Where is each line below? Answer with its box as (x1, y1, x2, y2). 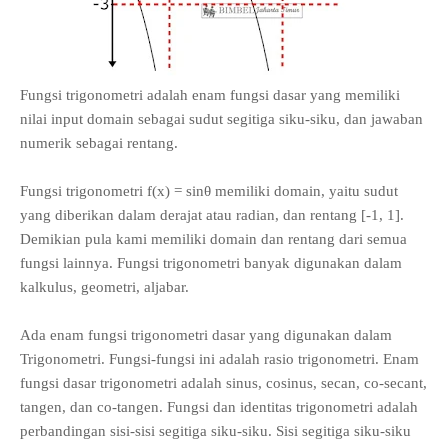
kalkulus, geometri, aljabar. (20, 279, 189, 295)
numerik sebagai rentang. (20, 135, 178, 151)
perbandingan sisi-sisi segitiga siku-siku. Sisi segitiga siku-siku (20, 423, 411, 439)
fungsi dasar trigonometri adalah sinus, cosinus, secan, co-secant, (20, 375, 427, 391)
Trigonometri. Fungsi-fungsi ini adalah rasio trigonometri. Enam (20, 351, 419, 367)
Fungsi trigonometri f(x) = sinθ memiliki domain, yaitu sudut (20, 183, 398, 199)
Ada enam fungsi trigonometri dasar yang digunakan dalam (20, 327, 392, 343)
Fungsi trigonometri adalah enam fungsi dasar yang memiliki (20, 87, 400, 103)
